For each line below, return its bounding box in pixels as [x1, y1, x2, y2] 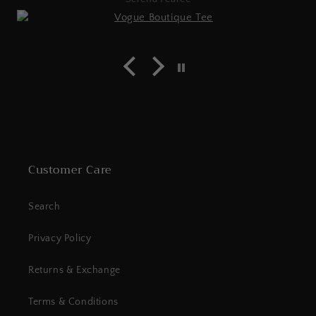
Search [28, 201, 61, 212]
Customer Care [28, 160, 112, 180]
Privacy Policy [28, 233, 92, 244]
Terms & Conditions [28, 296, 119, 308]
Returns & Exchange [28, 265, 121, 276]
